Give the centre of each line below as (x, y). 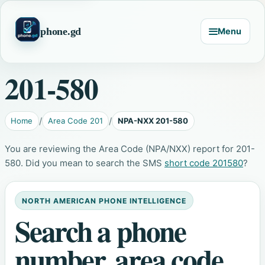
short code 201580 (204, 163)
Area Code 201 (75, 121)
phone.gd (61, 31)
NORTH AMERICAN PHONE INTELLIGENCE (104, 201)
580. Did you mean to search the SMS (85, 163)
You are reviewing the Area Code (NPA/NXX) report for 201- (130, 148)
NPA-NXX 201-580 (153, 121)
